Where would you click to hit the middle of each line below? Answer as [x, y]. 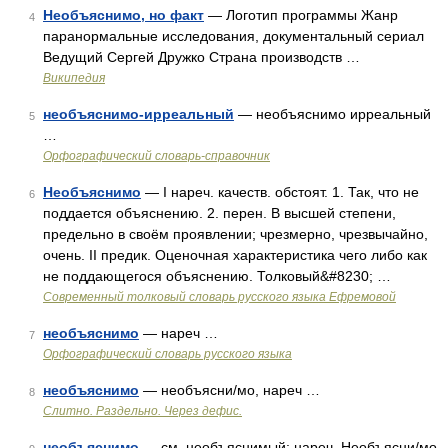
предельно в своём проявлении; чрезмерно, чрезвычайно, [235, 234]
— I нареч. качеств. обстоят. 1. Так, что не [280, 192]
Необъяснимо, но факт [123, 15]
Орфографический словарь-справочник [156, 156]
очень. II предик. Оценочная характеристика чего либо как [235, 255]
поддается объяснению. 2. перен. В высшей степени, [219, 213]
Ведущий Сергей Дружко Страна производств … [201, 57]
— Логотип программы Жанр [301, 15]
